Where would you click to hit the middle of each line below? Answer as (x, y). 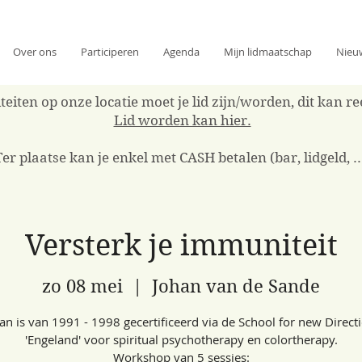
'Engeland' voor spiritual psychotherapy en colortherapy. (181, 340)
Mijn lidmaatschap (268, 52)
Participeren (110, 52)
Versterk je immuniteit (181, 245)
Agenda (181, 52)
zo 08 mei (82, 286)
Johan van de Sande (236, 286)
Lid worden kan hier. (182, 120)
